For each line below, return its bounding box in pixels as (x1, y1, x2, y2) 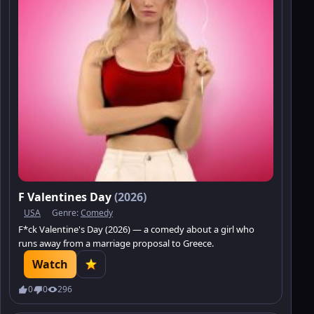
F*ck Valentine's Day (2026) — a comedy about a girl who (18, 222, 254, 235)
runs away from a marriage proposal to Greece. (18, 236, 214, 250)
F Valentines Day (18, 189, 114, 205)
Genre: (52, 206, 81, 219)
